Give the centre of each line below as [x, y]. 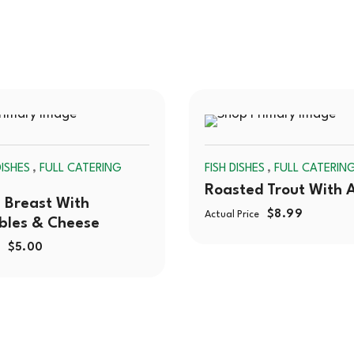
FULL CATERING [80, 169]
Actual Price [232, 215]
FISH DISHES [235, 169]
